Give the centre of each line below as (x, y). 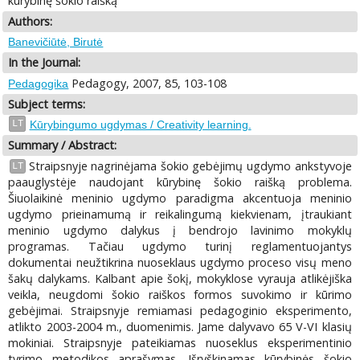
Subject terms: (47, 104)
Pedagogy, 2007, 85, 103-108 (148, 83)
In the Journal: (45, 63)
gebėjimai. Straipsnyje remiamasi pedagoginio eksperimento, (180, 310)
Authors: (31, 21)
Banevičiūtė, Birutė (56, 42)
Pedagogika (39, 83)
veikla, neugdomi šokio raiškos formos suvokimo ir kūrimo (180, 294)
